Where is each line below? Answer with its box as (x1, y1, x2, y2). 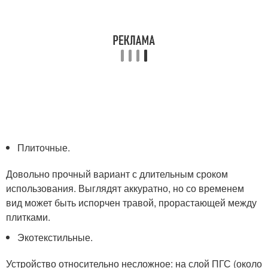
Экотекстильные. (17, 230, 93, 245)
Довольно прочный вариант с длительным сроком (6, 167, 228, 181)
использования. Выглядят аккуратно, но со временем (6, 181, 244, 196)
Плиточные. (17, 141, 71, 155)
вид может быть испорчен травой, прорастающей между (6, 196, 257, 210)
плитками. (6, 210, 50, 224)
